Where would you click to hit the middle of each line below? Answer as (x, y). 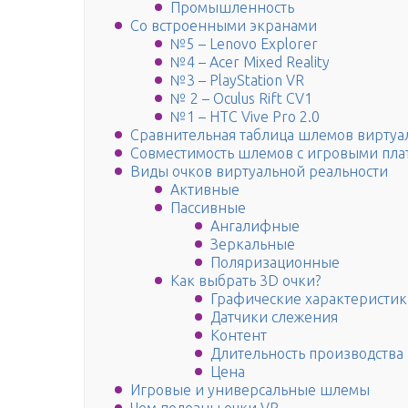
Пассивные (208, 208)
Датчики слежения (274, 317)
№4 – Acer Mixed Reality (250, 62)
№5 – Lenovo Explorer (244, 44)
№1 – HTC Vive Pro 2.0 (245, 117)
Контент (239, 336)
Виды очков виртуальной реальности (259, 172)
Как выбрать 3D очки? (245, 281)
